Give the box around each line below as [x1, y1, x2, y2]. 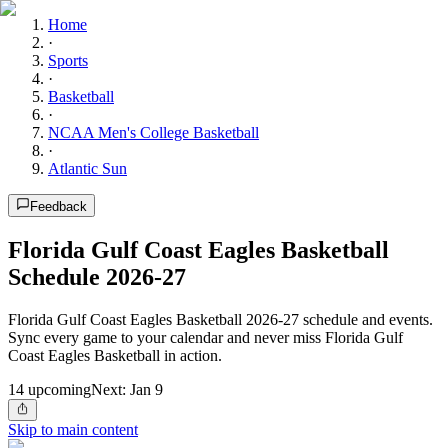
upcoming [24, 380, 91, 398]
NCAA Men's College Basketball [48, 124, 259, 141]
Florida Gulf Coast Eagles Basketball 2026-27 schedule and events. [8, 310, 433, 328]
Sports [48, 52, 88, 69]
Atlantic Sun [48, 160, 127, 177]
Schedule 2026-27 [8, 263, 186, 290]
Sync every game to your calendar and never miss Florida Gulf [8, 328, 403, 346]
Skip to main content [8, 421, 138, 439]
